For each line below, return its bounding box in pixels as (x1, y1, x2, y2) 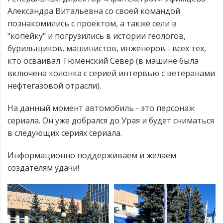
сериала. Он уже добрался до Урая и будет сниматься (7, 115, 214, 126)
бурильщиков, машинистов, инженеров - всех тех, (7, 43, 206, 54)
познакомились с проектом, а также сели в (7, 18, 177, 29)
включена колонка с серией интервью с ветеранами (7, 68, 215, 79)
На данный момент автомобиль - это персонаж (7, 103, 195, 114)
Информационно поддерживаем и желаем (7, 150, 176, 161)
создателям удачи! (7, 162, 79, 174)
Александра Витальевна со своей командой (7, 5, 180, 17)
